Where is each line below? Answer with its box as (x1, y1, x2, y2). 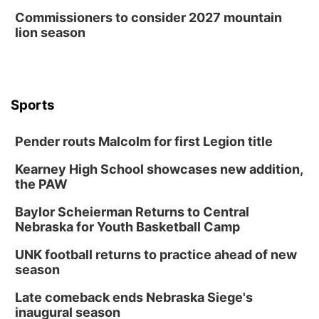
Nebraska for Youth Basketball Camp (15, 219, 240, 234)
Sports (11, 97, 55, 113)
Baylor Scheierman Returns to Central (15, 204, 249, 219)
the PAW (15, 177, 68, 192)
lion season (15, 25, 85, 40)
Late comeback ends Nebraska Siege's (15, 290, 253, 305)
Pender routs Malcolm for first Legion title (15, 134, 273, 149)
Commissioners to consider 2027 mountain (15, 10, 282, 25)
